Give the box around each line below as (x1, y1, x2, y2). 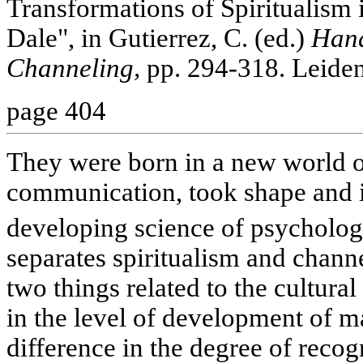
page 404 (6, 96, 106, 126)
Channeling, (6, 53, 140, 83)
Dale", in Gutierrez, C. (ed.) (6, 23, 311, 53)
